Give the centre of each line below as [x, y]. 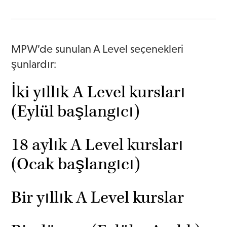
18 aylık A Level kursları [98, 145]
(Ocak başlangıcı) [76, 164]
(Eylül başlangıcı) [76, 111]
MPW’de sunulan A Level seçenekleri [98, 49]
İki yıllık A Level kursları [99, 92]
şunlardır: [34, 64]
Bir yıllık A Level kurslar [98, 198]
